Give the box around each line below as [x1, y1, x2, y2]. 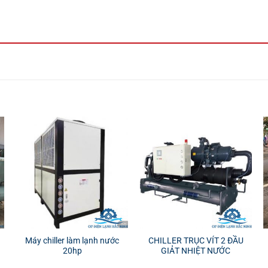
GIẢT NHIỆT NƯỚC [161, 246, 231, 256]
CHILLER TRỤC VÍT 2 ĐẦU [148, 236, 243, 246]
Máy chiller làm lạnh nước [25, 236, 120, 246]
